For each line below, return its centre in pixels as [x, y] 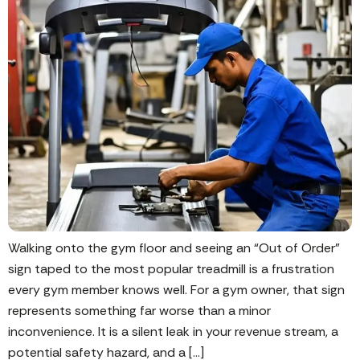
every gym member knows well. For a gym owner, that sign [176, 290]
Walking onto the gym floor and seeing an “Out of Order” [174, 248]
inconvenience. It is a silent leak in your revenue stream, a [173, 331]
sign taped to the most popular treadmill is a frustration [171, 269]
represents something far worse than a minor [139, 311]
